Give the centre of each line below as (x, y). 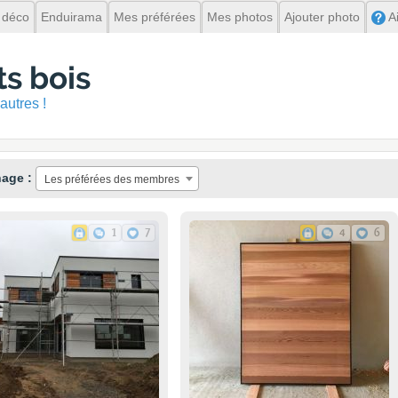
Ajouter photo (322, 17)
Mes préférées (155, 17)
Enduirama (72, 17)
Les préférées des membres (112, 179)
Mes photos (240, 17)
